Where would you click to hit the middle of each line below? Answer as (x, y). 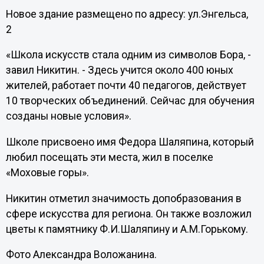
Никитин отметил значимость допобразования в (123, 198)
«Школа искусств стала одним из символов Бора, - (128, 55)
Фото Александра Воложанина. (81, 255)
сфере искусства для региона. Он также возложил (128, 214)
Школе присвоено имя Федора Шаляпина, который (130, 142)
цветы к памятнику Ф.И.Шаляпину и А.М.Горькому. (127, 229)
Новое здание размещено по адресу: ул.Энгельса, (127, 14)
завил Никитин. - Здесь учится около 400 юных (119, 70)
